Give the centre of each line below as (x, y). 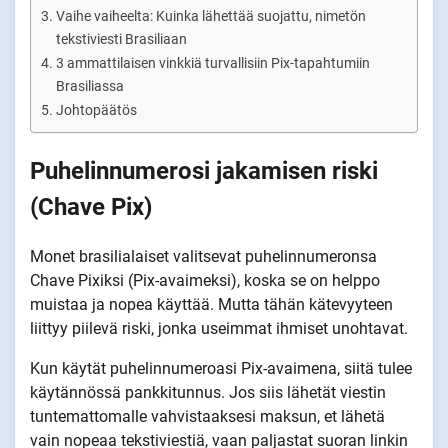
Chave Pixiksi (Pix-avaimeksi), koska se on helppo (205, 280)
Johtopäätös (96, 110)
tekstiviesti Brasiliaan (121, 39)
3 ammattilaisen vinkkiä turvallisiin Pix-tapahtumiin (212, 63)
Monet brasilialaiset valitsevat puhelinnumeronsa (203, 256)
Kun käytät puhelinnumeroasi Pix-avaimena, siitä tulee (221, 368)
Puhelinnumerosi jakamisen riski (204, 170)
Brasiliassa (89, 86)
